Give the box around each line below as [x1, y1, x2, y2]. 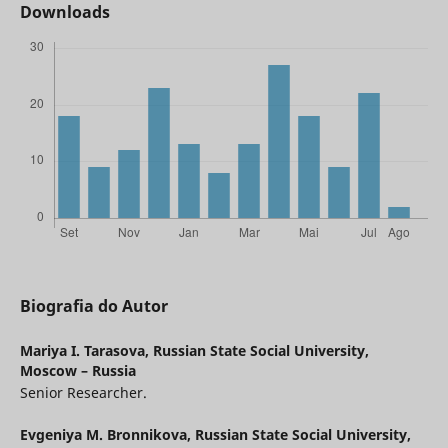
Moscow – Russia [19, 360, 136, 380]
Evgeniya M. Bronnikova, [19, 424, 195, 444]
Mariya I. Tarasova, [19, 340, 153, 360]
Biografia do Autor [19, 294, 168, 317]
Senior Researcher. [19, 382, 147, 402]
